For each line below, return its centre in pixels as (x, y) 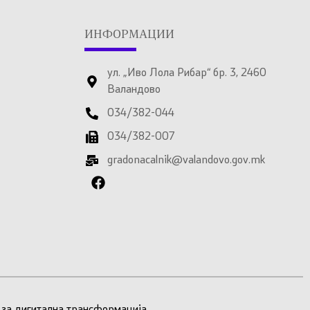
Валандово (134, 90)
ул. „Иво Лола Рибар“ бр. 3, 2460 (186, 73)
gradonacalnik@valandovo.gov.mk (186, 160)
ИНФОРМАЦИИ (129, 35)
